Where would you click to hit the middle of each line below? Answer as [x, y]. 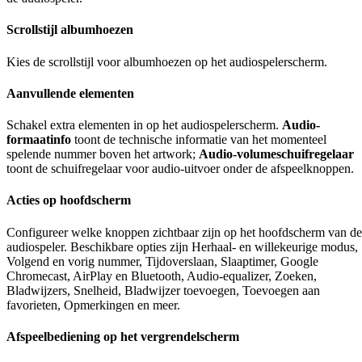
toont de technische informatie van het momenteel [199, 140]
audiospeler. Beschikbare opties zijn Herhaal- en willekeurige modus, [182, 246]
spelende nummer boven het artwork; [103, 154]
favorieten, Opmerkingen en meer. [93, 305]
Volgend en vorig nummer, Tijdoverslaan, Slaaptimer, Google [162, 261]
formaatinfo [39, 140]
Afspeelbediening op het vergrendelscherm [123, 336]
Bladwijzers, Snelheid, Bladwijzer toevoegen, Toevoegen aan [163, 290]
